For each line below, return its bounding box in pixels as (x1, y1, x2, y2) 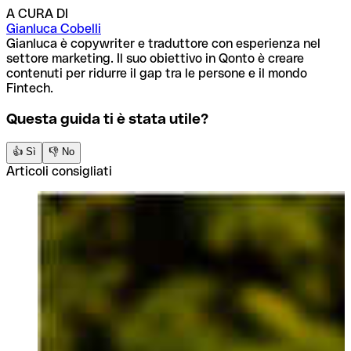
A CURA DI (6, 6, 68, 22)
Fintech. (6, 81, 53, 96)
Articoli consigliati (6, 163, 112, 179)
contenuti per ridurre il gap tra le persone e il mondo (6, 66, 307, 81)
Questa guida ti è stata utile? (6, 110, 208, 127)
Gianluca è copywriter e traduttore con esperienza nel (6, 36, 320, 52)
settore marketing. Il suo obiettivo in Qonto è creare (6, 51, 304, 67)
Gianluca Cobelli (6, 21, 101, 37)
